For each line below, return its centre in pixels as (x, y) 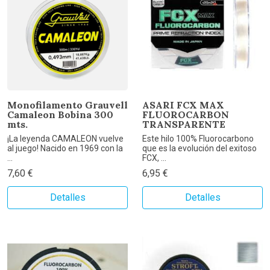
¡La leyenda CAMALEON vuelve (65, 139)
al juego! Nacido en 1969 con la (65, 149)
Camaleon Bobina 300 (60, 115)
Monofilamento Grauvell (67, 105)
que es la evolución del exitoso (199, 149)
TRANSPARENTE (184, 124)
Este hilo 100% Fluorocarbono (198, 139)
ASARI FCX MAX (183, 105)
